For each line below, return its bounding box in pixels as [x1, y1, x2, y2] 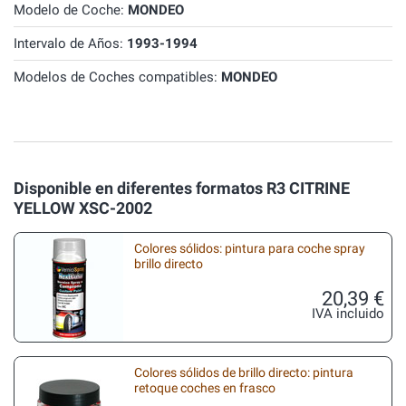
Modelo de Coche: [14, 2, 128, 18]
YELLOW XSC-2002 [14, 198, 152, 217]
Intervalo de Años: [14, 35, 127, 52]
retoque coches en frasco [134, 380, 275, 396]
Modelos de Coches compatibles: [14, 69, 221, 85]
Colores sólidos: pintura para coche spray [134, 240, 365, 256]
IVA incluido [312, 305, 384, 322]
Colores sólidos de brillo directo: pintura [134, 364, 353, 381]
